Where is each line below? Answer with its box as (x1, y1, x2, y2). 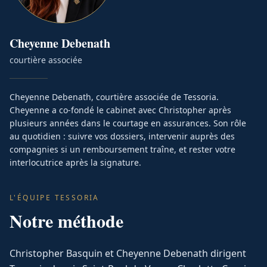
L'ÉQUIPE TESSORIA (10, 193, 100, 203)
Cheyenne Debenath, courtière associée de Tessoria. (10, 91, 219, 103)
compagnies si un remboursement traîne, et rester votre (10, 144, 235, 155)
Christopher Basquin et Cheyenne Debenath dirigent (10, 247, 246, 260)
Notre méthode (10, 207, 123, 234)
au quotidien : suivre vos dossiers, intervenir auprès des (10, 131, 235, 142)
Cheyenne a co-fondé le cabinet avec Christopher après (10, 104, 231, 116)
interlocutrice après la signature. (10, 157, 141, 168)
